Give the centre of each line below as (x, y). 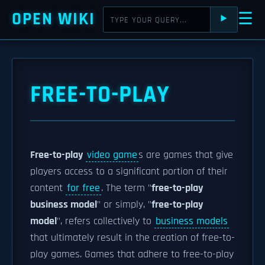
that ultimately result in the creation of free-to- (132, 238)
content (48, 188)
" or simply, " (124, 205)
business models (192, 221)
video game (112, 155)
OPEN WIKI (54, 19)
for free (83, 188)
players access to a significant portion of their (129, 172)
